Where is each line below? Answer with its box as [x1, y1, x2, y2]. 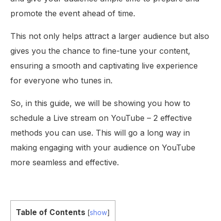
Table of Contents [16, 208, 86, 218]
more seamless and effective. [10, 157, 119, 168]
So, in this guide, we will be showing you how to [10, 98, 191, 109]
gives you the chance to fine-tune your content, [10, 46, 191, 56]
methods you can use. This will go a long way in [10, 128, 190, 138]
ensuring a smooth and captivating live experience [10, 61, 198, 71]
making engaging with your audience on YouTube [10, 143, 196, 153]
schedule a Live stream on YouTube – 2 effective [10, 113, 192, 123]
